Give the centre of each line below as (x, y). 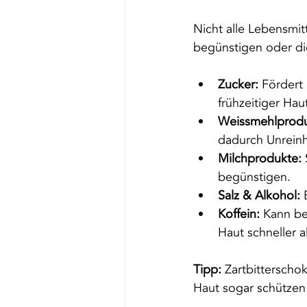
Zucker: (238, 84)
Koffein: (239, 214)
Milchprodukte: (260, 158)
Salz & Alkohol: (259, 195)
